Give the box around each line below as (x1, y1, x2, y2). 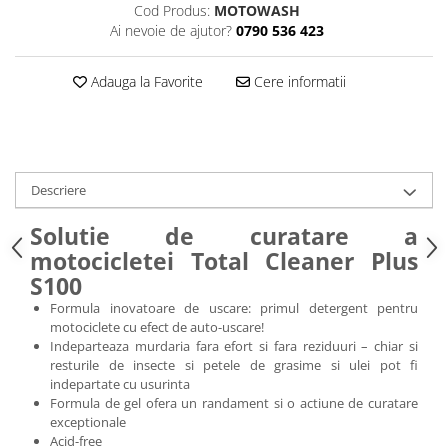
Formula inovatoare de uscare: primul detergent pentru (50, 299, 418, 317)
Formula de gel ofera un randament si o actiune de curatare (50, 394, 418, 412)
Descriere (31, 181, 86, 199)
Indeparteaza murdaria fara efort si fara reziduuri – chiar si (50, 337, 418, 355)
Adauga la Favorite (86, 72, 203, 91)
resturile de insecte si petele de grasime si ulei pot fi (50, 356, 418, 374)
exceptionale (50, 413, 126, 431)
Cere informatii (249, 72, 346, 91)
